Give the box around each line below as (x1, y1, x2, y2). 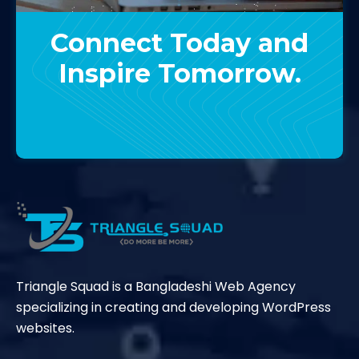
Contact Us (146, 115, 213, 131)
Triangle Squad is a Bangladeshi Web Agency (16, 277, 296, 296)
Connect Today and (50, 26, 309, 58)
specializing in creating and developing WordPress (16, 298, 331, 317)
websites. (16, 319, 75, 338)
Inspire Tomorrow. (58, 57, 301, 89)
